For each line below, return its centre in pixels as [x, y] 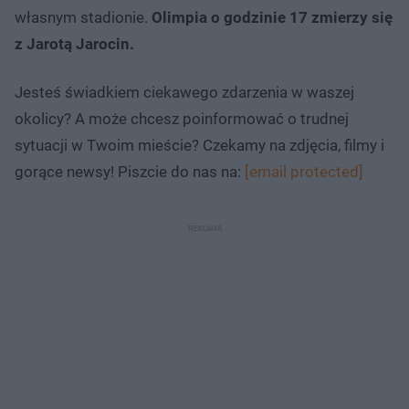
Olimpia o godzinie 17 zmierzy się [272, 17]
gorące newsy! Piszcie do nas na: [130, 171]
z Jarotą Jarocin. [74, 43]
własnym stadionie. [83, 17]
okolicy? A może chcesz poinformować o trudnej [182, 118]
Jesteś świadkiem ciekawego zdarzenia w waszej [184, 92]
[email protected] [304, 171]
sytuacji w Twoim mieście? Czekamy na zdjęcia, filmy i [199, 145]
